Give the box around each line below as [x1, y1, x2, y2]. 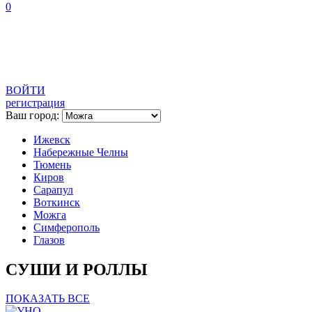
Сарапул [33, 183, 73, 196]
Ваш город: [6, 109, 62, 121]
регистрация [6, 96, 65, 109]
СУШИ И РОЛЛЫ [6, 260, 148, 279]
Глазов [33, 233, 65, 246]
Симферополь [33, 221, 100, 233]
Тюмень [33, 158, 71, 171]
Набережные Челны [33, 146, 128, 158]
